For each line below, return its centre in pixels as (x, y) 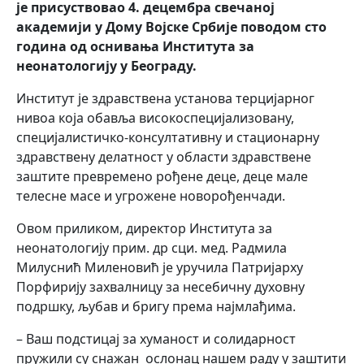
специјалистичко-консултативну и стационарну (168, 138)
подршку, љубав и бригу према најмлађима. (156, 307)
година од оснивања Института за (135, 47)
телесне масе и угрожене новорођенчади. (151, 196)
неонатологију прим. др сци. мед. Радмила (152, 248)
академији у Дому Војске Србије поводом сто (171, 27)
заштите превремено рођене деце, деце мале (162, 177)
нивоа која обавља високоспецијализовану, (155, 118)
